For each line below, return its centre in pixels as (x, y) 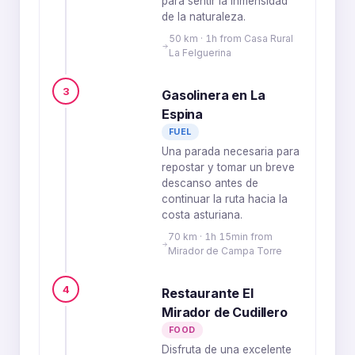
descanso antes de (210, 183)
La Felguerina (200, 53)
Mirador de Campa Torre (225, 251)
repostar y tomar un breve (228, 167)
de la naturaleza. (204, 17)
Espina (183, 114)
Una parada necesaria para (231, 151)
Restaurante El (208, 293)
